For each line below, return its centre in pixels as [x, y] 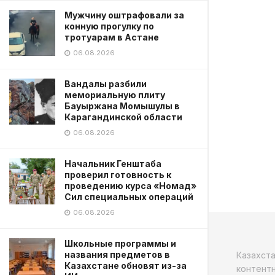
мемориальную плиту [115, 95]
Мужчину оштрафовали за [124, 15]
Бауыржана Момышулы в [122, 106]
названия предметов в [117, 254]
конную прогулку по [109, 26]
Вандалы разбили [106, 84]
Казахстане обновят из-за [126, 265]
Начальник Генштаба [113, 164]
